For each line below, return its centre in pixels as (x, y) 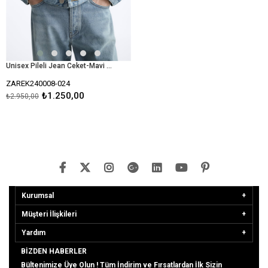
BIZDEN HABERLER (54, 251)
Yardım (33, 232)
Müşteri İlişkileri (49, 214)
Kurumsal (38, 195)
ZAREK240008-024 (38, 83)
